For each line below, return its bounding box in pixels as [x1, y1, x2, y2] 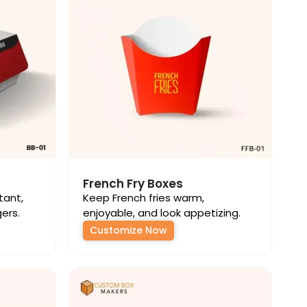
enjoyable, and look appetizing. [83, 206, 241, 220]
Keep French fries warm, [83, 191, 204, 205]
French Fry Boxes [83, 175, 183, 192]
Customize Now [90, 223, 167, 237]
